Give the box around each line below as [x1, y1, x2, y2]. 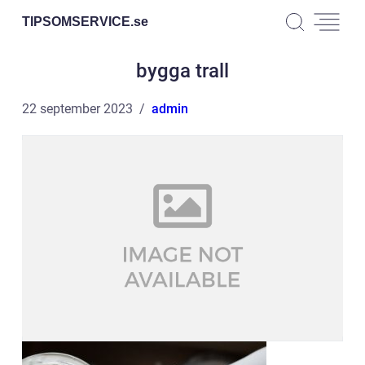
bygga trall [136, 59, 229, 82]
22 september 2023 [22, 101, 133, 117]
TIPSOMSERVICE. [22, 14, 134, 29]
